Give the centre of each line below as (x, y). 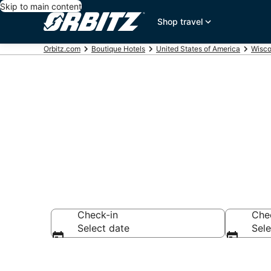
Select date (103, 228)
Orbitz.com (62, 49)
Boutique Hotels (118, 49)
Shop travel (180, 21)
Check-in (98, 215)
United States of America (198, 49)
